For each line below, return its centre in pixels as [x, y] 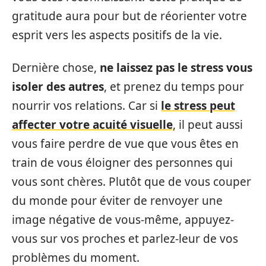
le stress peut [198, 105]
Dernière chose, [56, 67]
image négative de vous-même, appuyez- [123, 219]
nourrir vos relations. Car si [86, 105]
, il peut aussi [208, 124]
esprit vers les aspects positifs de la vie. [117, 35]
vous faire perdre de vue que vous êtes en [125, 143]
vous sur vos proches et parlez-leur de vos [125, 238]
